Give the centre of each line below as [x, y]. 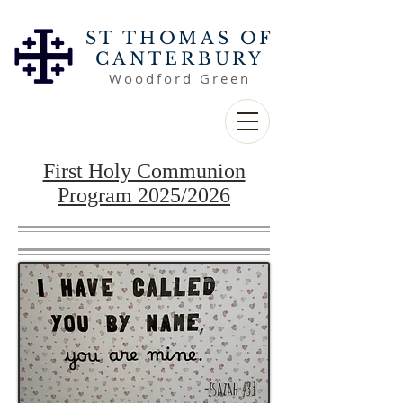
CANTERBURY [179, 59]
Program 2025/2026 [144, 195]
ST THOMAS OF [180, 38]
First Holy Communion [144, 171]
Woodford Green [180, 78]
